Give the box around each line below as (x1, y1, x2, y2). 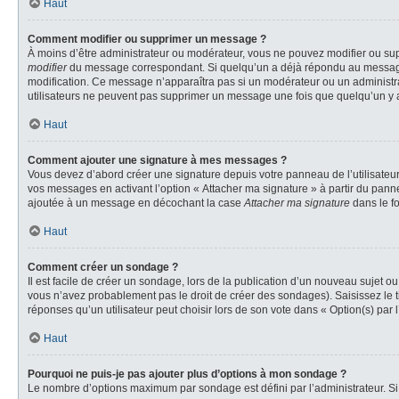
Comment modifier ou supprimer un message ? (28, 33, 266, 45)
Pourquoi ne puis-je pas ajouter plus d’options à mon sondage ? (28, 368, 346, 380)
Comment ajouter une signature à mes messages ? (28, 154, 287, 167)
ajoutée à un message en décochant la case (28, 197, 244, 209)
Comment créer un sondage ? (28, 261, 178, 273)
